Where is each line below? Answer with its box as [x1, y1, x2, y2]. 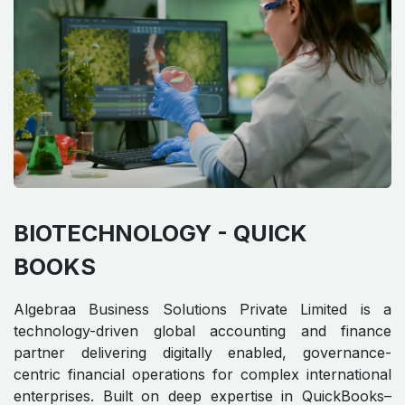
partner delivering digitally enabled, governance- [14, 344, 391, 363]
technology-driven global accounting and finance [14, 322, 391, 341]
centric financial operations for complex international [14, 365, 391, 384]
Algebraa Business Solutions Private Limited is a [14, 300, 391, 319]
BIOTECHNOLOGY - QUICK [14, 220, 307, 248]
